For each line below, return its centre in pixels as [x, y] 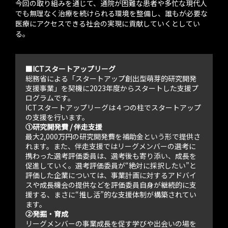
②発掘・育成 [47, 214]
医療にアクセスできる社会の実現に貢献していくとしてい [108, 24]
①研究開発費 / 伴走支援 [64, 127]
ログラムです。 [50, 98]
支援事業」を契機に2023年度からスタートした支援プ [112, 88]
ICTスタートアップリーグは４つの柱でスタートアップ [113, 108]
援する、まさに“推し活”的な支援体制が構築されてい [111, 195]
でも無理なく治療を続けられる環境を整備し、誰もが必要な [111, 13]
